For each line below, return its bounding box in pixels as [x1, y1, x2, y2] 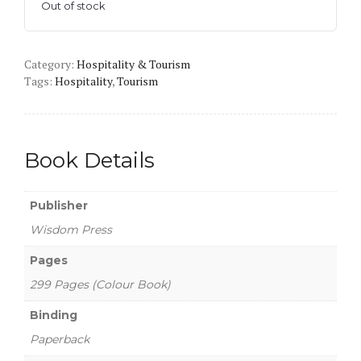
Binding [30, 307, 77, 322]
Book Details [24, 147, 155, 173]
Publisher [30, 197, 88, 213]
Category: [24, 56, 77, 72]
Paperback [30, 331, 89, 346]
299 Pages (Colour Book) [30, 276, 171, 292]
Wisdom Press [30, 222, 112, 237]
